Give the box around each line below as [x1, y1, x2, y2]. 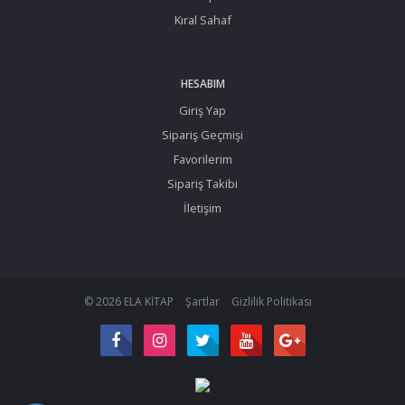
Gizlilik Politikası [231, 293, 312, 309]
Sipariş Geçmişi [162, 126, 243, 143]
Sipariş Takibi [167, 174, 238, 192]
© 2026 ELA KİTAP [84, 293, 174, 309]
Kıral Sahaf [174, 11, 231, 28]
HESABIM [180, 75, 225, 91]
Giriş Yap [179, 101, 226, 118]
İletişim [184, 199, 221, 216]
